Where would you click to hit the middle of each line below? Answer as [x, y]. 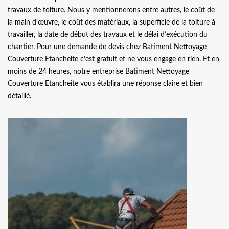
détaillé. [19, 96]
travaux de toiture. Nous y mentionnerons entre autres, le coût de [111, 10]
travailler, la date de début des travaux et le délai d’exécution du [108, 35]
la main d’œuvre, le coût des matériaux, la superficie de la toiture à [111, 22]
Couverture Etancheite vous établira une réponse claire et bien [105, 84]
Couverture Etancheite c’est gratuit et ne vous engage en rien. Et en [113, 59]
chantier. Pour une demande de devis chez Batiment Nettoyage [107, 47]
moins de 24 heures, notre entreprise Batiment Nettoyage [98, 71]
